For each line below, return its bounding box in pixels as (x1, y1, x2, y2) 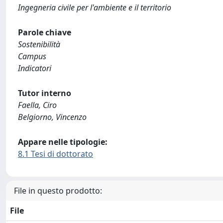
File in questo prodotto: (14, 185, 102, 196)
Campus (18, 51, 46, 62)
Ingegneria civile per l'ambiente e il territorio (18, 2, 171, 13)
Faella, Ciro (18, 100, 57, 111)
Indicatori (18, 63, 51, 74)
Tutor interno (18, 88, 71, 99)
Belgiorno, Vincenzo (18, 111, 87, 122)
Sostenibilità (18, 39, 60, 50)
